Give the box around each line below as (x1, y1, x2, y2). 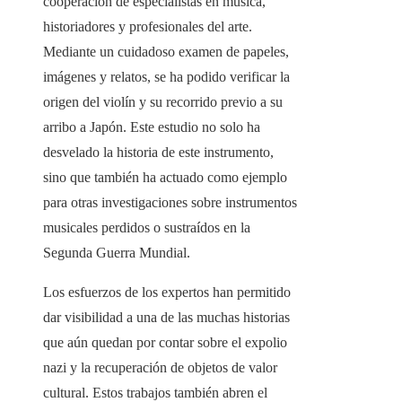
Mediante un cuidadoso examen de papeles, (43, 44, 289, 60)
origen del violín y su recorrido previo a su (43, 94, 283, 110)
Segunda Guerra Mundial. (43, 245, 190, 261)
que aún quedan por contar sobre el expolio (43, 335, 287, 351)
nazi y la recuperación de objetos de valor (43, 360, 277, 376)
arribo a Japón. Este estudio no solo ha (43, 119, 260, 135)
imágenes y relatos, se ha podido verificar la (43, 69, 290, 85)
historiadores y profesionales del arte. (43, 19, 252, 35)
